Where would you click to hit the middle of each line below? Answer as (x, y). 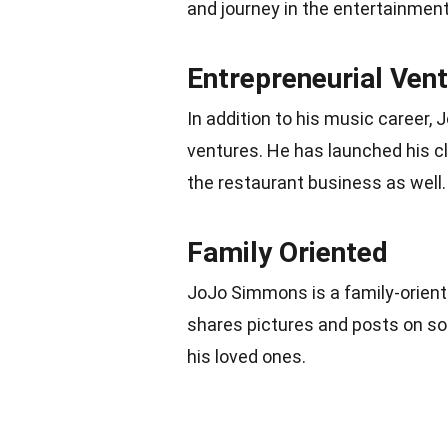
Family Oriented (287, 253)
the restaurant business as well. (316, 183)
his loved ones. (246, 357)
